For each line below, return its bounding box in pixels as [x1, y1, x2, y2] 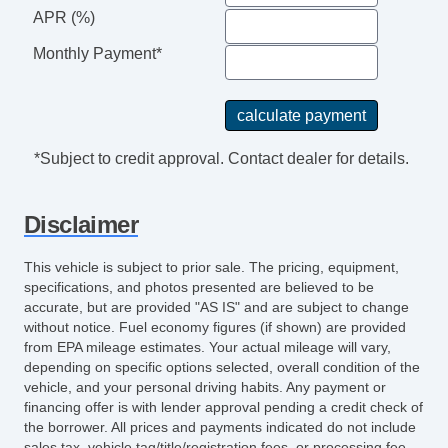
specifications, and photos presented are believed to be [24, 279, 374, 296]
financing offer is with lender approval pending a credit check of [24, 399, 423, 416]
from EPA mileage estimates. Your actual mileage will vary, [24, 339, 391, 356]
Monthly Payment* [32, 45, 162, 63]
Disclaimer [24, 211, 138, 239]
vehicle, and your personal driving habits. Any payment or [24, 379, 386, 396]
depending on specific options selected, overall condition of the [24, 359, 420, 376]
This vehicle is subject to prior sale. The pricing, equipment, [24, 259, 399, 276]
